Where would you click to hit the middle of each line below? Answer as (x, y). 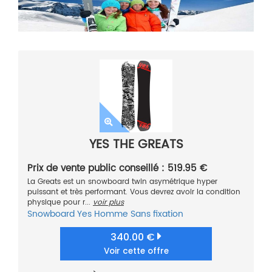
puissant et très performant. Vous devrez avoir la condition (134, 192)
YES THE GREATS (136, 145)
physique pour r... (60, 203)
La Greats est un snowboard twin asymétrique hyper (122, 182)
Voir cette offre (136, 251)
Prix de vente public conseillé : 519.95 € (117, 169)
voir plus (108, 203)
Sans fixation (157, 214)
